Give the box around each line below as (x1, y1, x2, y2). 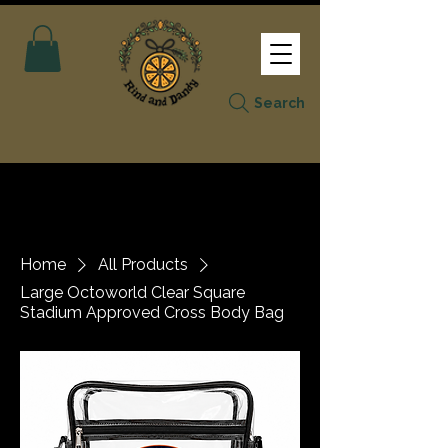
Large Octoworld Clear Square (20, 282, 245, 302)
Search (253, 94, 305, 111)
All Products (98, 254, 188, 274)
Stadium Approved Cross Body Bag (20, 302, 284, 322)
